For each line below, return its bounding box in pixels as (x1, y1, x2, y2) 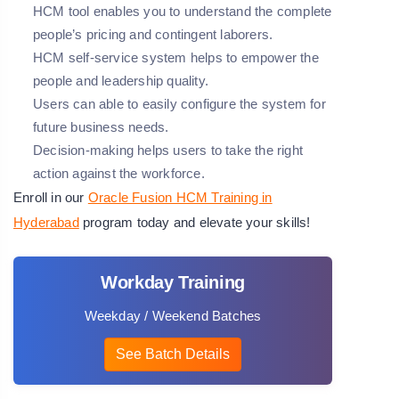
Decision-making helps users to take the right (33, 142, 303, 158)
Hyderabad (13, 215, 79, 230)
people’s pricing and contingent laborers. (33, 27, 277, 42)
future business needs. (33, 119, 169, 134)
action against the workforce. (33, 166, 205, 181)
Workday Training (101, 273, 245, 292)
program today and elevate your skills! (78, 215, 311, 230)
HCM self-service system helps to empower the (33, 50, 319, 65)
